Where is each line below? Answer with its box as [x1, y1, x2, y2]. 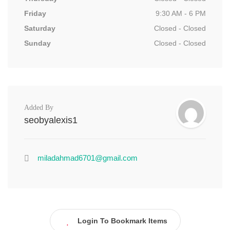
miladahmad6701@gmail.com [37, 154, 138, 162]
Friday [24, 9, 46, 17]
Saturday [24, 24, 55, 32]
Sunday [24, 39, 51, 47]
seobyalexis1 [24, 115, 78, 125]
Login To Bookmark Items [77, 217, 167, 225]
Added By [24, 104, 53, 111]
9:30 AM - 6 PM [156, 9, 206, 17]
